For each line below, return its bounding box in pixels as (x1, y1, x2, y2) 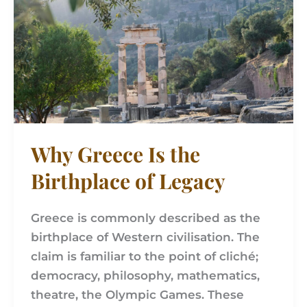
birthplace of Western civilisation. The (31, 230, 260, 245)
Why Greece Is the (31, 140, 201, 168)
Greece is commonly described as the (31, 211, 261, 225)
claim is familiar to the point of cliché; (31, 249, 259, 264)
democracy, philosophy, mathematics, (31, 269, 260, 283)
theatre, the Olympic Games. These (31, 288, 245, 302)
